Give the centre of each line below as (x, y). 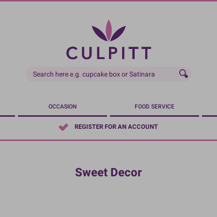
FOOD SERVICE (155, 107)
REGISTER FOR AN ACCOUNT (116, 127)
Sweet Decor (108, 173)
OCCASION (62, 107)
